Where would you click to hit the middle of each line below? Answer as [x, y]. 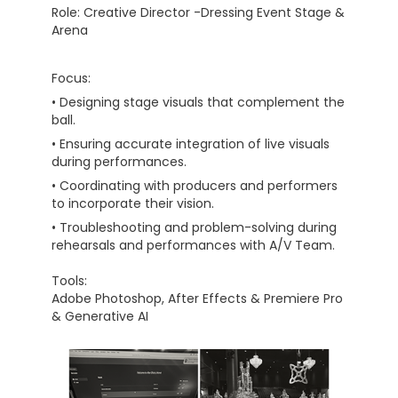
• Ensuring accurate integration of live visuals [191, 145]
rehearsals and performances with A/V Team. [194, 247]
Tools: [70, 282]
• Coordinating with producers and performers [195, 187]
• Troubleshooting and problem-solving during [195, 229]
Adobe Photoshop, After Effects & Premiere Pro [198, 300]
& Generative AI [100, 318]
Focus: [72, 80]
